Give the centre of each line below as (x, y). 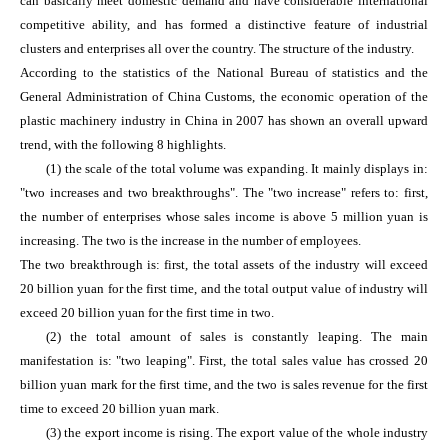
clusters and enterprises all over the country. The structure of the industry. (217, 49)
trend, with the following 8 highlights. (123, 145)
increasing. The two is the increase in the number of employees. (191, 241)
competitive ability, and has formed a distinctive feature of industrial (224, 25)
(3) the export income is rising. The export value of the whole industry (237, 433)
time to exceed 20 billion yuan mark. (120, 409)
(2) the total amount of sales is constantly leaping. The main (237, 337)
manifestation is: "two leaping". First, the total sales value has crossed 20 (224, 361)
